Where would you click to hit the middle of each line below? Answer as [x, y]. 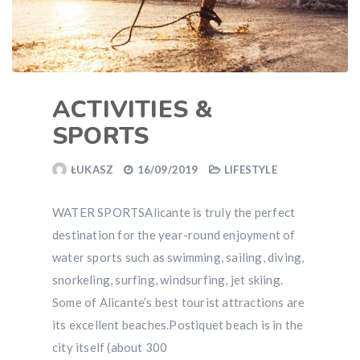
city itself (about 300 [110, 348]
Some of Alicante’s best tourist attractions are [179, 303]
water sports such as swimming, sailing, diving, [178, 258]
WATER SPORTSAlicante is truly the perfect [174, 213]
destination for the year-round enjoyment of [174, 235]
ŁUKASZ [92, 170]
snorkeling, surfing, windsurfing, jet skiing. [168, 280]
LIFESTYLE [251, 170]
